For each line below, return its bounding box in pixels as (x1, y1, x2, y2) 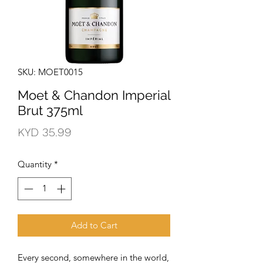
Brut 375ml (18, 103, 83, 118)
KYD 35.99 (18, 125, 72, 139)
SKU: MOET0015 (18, 66, 83, 77)
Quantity (18, 159, 52, 170)
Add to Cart (70, 219, 117, 231)
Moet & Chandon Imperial (18, 87, 170, 103)
